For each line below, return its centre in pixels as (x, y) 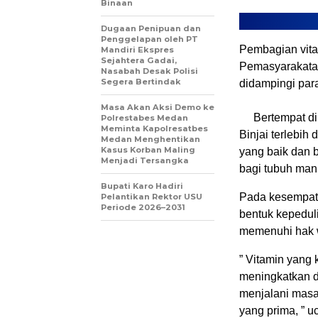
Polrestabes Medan (144, 118)
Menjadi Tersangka (145, 160)
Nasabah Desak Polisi (149, 71)
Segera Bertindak (141, 82)
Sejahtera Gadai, (139, 60)
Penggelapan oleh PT (149, 39)
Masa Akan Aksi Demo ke (158, 107)
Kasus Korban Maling (148, 150)
